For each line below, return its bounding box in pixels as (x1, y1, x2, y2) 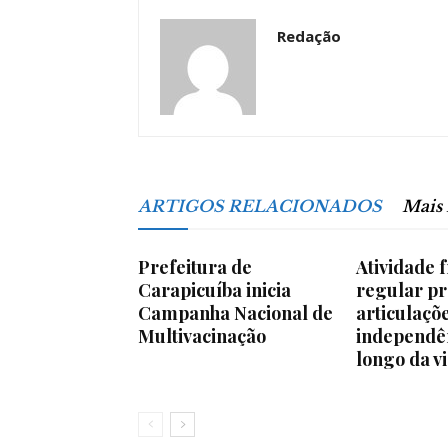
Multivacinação (138, 324, 266, 348)
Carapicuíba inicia (138, 278, 291, 302)
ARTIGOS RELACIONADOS (138, 196, 382, 216)
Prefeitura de (138, 255, 252, 279)
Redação (277, 26, 341, 46)
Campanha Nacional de (138, 301, 333, 325)
